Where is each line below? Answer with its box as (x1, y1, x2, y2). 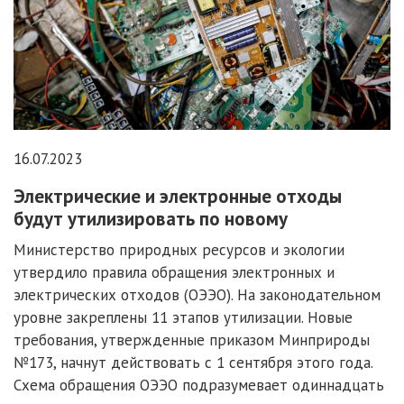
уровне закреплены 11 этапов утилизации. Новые (14, 308, 353, 328)
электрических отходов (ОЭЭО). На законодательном (14, 285, 381, 306)
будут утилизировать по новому (14, 207, 288, 232)
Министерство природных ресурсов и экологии (14, 240, 344, 261)
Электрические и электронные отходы (14, 184, 342, 209)
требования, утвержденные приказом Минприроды (14, 330, 370, 351)
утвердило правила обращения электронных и (14, 262, 335, 283)
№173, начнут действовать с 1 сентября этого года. (14, 353, 372, 373)
